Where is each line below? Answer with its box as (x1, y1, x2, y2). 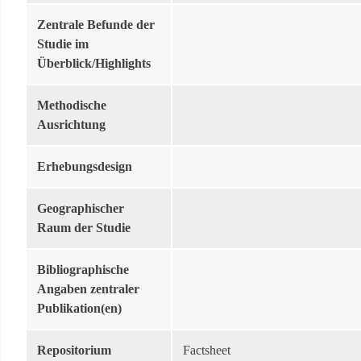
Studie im (37, 37, 89, 51)
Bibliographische (37, 263, 129, 276)
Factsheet (183, 343, 230, 357)
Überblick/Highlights (37, 56, 151, 70)
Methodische (37, 98, 106, 112)
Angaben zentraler (37, 282, 139, 296)
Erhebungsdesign (37, 160, 132, 173)
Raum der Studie (37, 221, 131, 234)
